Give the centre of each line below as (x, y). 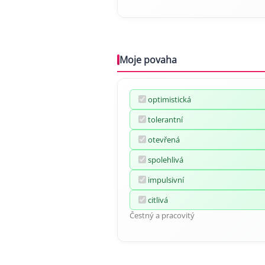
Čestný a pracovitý (162, 215)
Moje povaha (148, 59)
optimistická (169, 99)
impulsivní (166, 180)
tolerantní (165, 119)
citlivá (158, 200)
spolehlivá (166, 159)
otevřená (164, 139)
